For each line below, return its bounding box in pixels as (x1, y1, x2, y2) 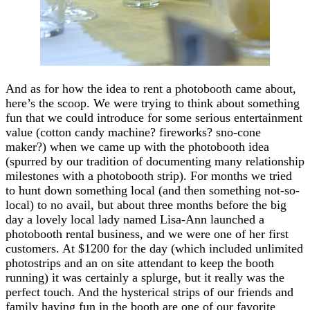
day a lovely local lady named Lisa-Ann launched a (6, 212, 264, 226)
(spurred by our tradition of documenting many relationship (6, 154, 304, 168)
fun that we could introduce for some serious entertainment (6, 110, 302, 125)
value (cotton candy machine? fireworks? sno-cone (6, 125, 261, 139)
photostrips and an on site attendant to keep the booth (6, 255, 274, 270)
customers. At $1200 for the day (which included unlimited (6, 241, 303, 255)
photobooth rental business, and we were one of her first (6, 226, 289, 241)
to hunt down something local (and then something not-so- (6, 183, 300, 197)
